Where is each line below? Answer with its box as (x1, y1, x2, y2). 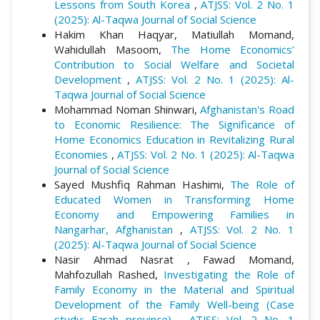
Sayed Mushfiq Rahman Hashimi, (54, 177, 231, 192)
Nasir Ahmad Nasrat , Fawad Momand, (54, 252, 294, 267)
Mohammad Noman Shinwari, (54, 102, 201, 117)
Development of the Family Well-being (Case (54, 297, 294, 312)
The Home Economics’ (171, 42, 294, 57)
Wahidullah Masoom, (54, 42, 171, 57)
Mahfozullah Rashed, (54, 267, 164, 282)
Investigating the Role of (164, 267, 295, 282)
